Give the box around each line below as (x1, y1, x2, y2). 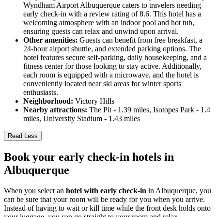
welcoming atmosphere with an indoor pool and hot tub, (23, 18, 194, 27)
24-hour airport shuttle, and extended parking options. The (23, 45, 201, 53)
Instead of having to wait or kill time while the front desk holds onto (4, 203, 211, 212)
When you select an (4, 186, 66, 195)
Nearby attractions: (23, 106, 87, 114)
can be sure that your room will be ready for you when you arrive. (4, 195, 205, 203)
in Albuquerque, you (146, 186, 211, 195)
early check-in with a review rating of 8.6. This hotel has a (23, 10, 201, 18)
